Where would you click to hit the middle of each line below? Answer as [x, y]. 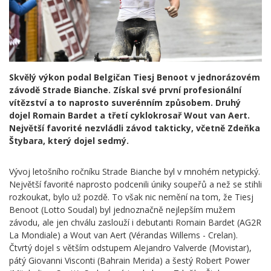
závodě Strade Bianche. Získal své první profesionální [125, 90]
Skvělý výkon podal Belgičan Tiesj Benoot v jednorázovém [135, 77]
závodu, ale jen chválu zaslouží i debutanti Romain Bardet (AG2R [135, 223]
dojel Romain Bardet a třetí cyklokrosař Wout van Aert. [129, 116]
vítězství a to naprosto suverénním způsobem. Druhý [125, 103]
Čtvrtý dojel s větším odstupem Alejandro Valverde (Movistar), [130, 248]
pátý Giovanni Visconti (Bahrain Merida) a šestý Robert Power [129, 261]
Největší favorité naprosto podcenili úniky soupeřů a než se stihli [135, 184]
